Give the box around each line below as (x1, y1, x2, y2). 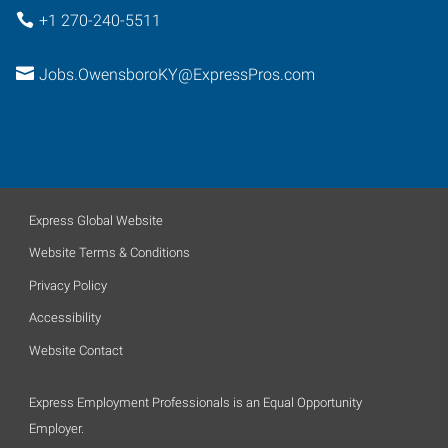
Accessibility (29, 310, 101, 325)
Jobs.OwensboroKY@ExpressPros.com (38, 65, 315, 84)
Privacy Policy (29, 277, 107, 293)
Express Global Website (29, 212, 163, 228)
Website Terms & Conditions (29, 245, 190, 260)
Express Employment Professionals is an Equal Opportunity (29, 394, 362, 410)
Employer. (29, 420, 84, 436)
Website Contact (29, 342, 123, 358)
